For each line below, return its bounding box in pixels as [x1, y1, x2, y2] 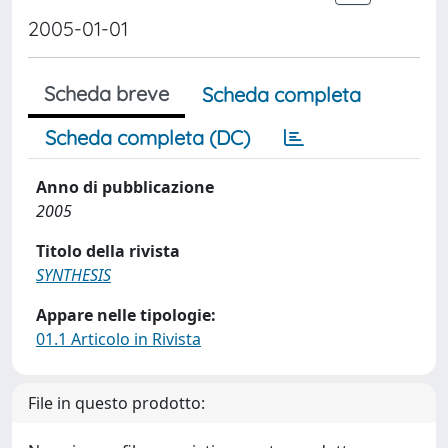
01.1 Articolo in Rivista [36, 328, 201, 350]
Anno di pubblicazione [36, 176, 214, 198]
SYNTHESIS [36, 264, 111, 286]
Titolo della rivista [36, 240, 180, 262]
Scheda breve [44, 81, 169, 106]
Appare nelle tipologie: [36, 304, 216, 326]
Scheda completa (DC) [45, 125, 250, 150]
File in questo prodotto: [28, 392, 205, 414]
